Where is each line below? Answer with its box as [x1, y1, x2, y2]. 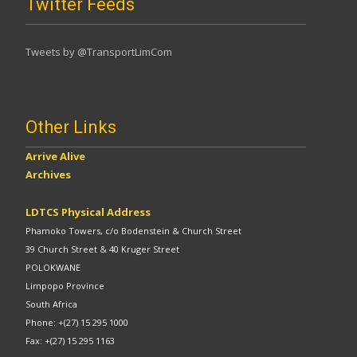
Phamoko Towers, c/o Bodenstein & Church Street [25, 224, 241, 237]
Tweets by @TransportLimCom [25, 44, 172, 59]
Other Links [25, 116, 116, 137]
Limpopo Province [25, 279, 104, 292]
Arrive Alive [25, 148, 85, 163]
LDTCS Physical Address [25, 204, 151, 219]
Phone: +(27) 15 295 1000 [25, 316, 128, 328]
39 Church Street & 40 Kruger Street [25, 242, 179, 255]
